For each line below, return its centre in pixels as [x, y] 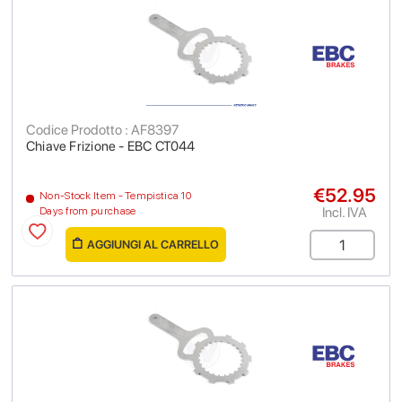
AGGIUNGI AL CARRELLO [153, 245]
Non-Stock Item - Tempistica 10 [116, 196]
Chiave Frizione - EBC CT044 [111, 146]
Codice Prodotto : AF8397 [102, 130]
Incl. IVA [345, 212]
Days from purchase [88, 211]
